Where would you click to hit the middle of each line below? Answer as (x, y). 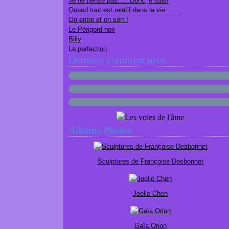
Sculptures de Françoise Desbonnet (150, 161)
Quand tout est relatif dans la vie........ (125, 10)
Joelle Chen (150, 193)
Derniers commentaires (117, 60)
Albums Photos (100, 130)
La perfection (88, 49)
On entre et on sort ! (98, 20)
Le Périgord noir (92, 29)
